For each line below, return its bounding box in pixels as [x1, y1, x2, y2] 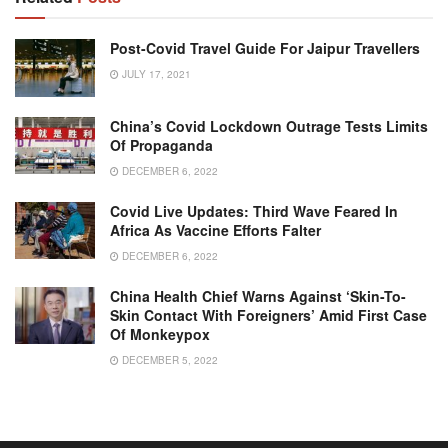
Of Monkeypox [110, 323, 210, 344]
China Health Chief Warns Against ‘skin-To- [110, 285, 406, 306]
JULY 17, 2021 [119, 67, 191, 82]
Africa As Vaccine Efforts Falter [110, 219, 321, 240]
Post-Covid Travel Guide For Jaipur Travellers [110, 38, 420, 59]
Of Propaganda [110, 134, 213, 155]
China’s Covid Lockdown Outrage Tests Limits [110, 115, 428, 136]
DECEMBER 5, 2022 [119, 352, 218, 367]
